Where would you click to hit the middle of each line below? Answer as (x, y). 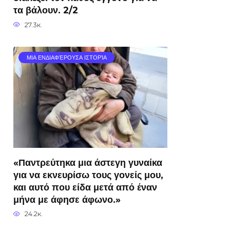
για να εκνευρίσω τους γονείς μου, (88, 175)
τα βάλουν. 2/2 (46, 10)
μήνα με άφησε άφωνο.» (67, 199)
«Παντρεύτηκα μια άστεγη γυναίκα (88, 162)
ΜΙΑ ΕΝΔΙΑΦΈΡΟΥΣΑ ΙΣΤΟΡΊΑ (66, 58)
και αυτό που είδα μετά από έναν (85, 187)
